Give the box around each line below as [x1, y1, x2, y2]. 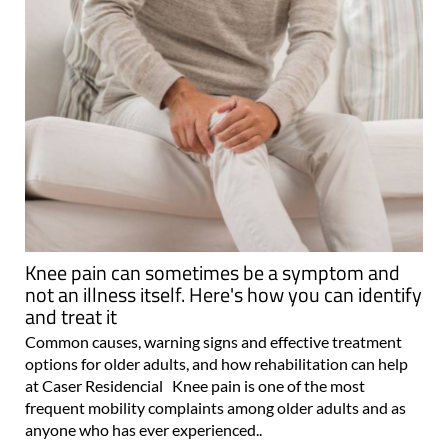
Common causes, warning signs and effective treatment [25, 331, 402, 351]
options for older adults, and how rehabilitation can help [25, 353, 408, 373]
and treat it [25, 300, 117, 332]
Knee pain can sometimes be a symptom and [25, 256, 400, 288]
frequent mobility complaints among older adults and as [25, 397, 406, 417]
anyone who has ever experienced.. [25, 419, 262, 439]
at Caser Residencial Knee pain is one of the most [25, 375, 365, 395]
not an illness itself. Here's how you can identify [25, 278, 422, 310]
